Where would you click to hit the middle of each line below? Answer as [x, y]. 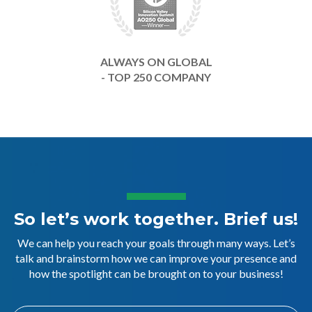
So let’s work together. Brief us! [156, 219]
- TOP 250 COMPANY [156, 77]
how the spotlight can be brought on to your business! [156, 273]
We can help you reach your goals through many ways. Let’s [156, 243]
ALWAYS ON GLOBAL [156, 62]
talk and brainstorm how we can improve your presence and [156, 258]
